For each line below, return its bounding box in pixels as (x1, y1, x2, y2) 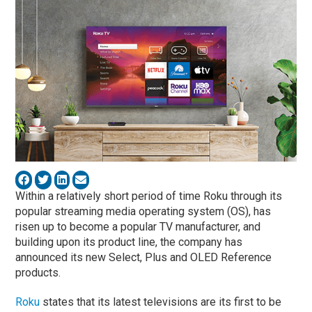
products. (15, 265, 61, 279)
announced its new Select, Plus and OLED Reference (15, 250, 272, 264)
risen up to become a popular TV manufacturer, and (15, 219, 261, 233)
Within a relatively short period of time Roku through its (15, 189, 283, 203)
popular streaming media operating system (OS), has (15, 204, 272, 218)
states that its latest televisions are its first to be (40, 295, 282, 309)
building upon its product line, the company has (15, 235, 243, 249)
